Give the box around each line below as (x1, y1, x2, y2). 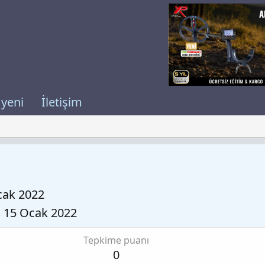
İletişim (41, 94, 82, 111)
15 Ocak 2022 (4, 204, 77, 221)
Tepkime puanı (83, 233, 149, 247)
